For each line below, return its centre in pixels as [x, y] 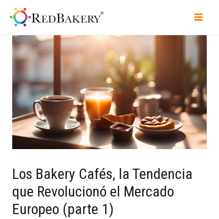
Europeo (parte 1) [63, 209]
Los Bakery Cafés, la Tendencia [103, 174]
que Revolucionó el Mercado [93, 191]
